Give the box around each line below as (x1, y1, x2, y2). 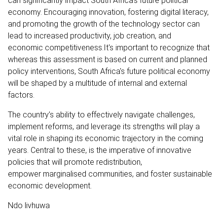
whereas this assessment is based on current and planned (8, 54, 207, 64)
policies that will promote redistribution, (8, 157, 142, 167)
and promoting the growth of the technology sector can (8, 19, 200, 29)
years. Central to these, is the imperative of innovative (8, 145, 191, 155)
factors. (8, 90, 37, 100)
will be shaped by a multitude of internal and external (8, 78, 187, 88)
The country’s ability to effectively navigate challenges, (8, 110, 195, 119)
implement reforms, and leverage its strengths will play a (8, 121, 200, 131)
